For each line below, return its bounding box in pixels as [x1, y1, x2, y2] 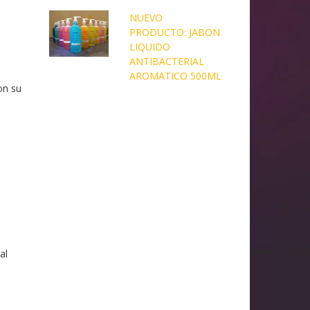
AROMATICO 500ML [129, 69, 221, 83]
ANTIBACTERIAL [129, 55, 204, 69]
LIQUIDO [129, 40, 170, 54]
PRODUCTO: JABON [129, 26, 220, 39]
